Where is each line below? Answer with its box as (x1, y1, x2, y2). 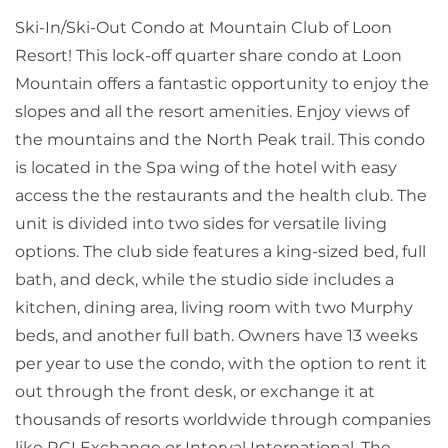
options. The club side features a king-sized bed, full (15, 242, 426, 262)
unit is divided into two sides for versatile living (15, 214, 387, 234)
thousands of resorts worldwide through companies (15, 410, 431, 430)
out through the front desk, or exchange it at (15, 382, 375, 402)
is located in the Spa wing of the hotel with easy (15, 158, 397, 178)
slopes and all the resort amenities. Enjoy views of (15, 102, 409, 122)
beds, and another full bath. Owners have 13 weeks (15, 326, 418, 346)
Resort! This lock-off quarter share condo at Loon (15, 46, 402, 66)
